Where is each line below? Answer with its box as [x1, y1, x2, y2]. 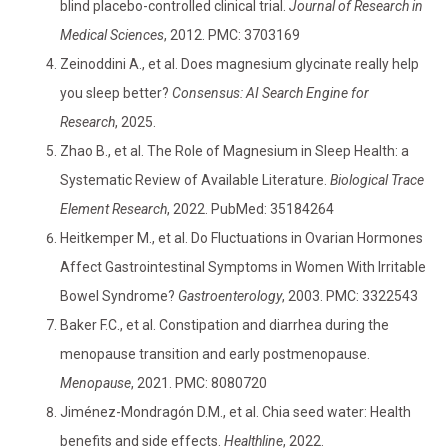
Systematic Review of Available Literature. [60, 171, 330, 188]
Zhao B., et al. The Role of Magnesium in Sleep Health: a [60, 142, 409, 159]
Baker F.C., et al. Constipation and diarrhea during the [60, 316, 389, 333]
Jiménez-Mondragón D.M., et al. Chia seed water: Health [60, 403, 411, 420]
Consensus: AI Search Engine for [172, 84, 369, 101]
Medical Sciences [60, 26, 164, 43]
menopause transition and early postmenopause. [60, 345, 370, 362]
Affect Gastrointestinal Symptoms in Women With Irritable [60, 258, 426, 275]
